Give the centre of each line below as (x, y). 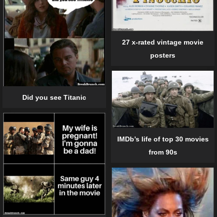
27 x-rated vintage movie (163, 42)
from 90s (163, 152)
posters (163, 55)
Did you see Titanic (54, 98)
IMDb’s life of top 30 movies (163, 139)
